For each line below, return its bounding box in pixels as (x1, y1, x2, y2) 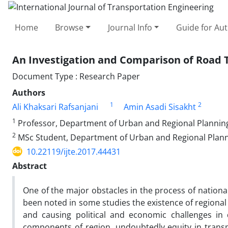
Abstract (12, 160, 47, 172)
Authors (12, 87, 45, 98)
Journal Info (107, 21, 152, 33)
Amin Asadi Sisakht (124, 101, 196, 112)
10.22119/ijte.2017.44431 (26, 146, 121, 157)
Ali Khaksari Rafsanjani (12, 101, 98, 112)
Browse (55, 21, 84, 33)
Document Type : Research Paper (12, 70, 140, 82)
